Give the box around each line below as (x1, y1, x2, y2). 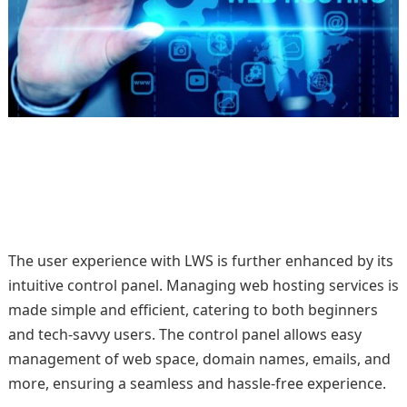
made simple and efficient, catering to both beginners (7, 300, 378, 320)
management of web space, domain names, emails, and (7, 349, 391, 369)
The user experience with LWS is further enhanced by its (7, 251, 393, 271)
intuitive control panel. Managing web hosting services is (7, 275, 399, 295)
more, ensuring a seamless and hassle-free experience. (7, 373, 386, 393)
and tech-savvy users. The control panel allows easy (7, 324, 362, 344)
